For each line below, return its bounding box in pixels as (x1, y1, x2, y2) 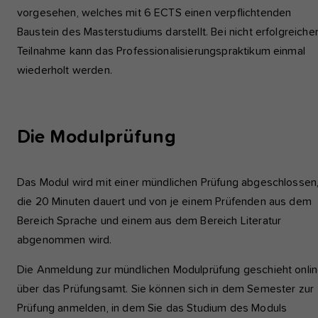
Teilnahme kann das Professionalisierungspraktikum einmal (17, 45, 305, 57)
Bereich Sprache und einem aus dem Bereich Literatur (17, 215, 282, 226)
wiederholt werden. (17, 64, 112, 76)
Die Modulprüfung (17, 128, 176, 147)
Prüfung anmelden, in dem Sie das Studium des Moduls (17, 302, 287, 314)
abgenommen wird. (17, 234, 112, 246)
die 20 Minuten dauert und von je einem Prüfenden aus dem (17, 196, 312, 207)
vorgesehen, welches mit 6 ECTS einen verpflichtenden (17, 6, 292, 18)
